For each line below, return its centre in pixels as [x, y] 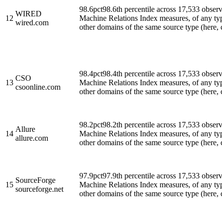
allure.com [32, 138]
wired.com [32, 22]
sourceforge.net [39, 189]
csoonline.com [38, 87]
